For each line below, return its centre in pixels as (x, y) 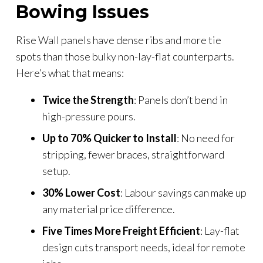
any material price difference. (109, 209)
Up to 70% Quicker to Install (109, 138)
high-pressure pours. (89, 116)
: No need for (206, 138)
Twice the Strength (88, 100)
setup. (56, 171)
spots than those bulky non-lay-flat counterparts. (125, 56)
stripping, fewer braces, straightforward (133, 154)
